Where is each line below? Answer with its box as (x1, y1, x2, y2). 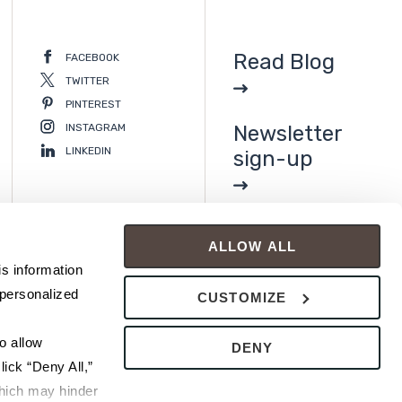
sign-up (233, 146, 313, 171)
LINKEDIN (66, 144, 111, 157)
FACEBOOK (66, 50, 119, 64)
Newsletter (233, 121, 342, 146)
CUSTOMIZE (197, 289, 287, 305)
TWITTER (66, 74, 109, 87)
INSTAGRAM (66, 120, 126, 134)
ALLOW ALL (207, 239, 297, 254)
